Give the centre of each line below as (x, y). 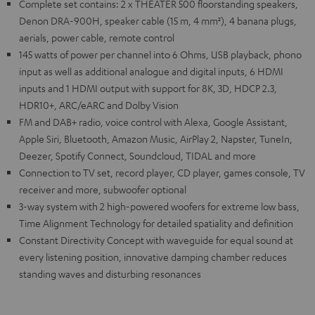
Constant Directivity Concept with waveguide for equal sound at (156, 240)
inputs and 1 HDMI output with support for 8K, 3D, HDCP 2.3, (148, 88)
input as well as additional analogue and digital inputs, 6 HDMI (151, 71)
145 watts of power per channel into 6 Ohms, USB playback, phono (160, 54)
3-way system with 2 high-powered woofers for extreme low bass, (159, 206)
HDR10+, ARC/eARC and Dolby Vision (99, 105)
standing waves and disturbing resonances (110, 274)
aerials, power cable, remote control (97, 38)
